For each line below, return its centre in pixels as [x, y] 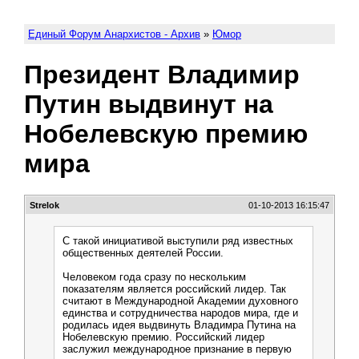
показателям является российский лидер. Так [174, 289]
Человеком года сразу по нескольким [154, 277]
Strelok [44, 205]
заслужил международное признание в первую [177, 349]
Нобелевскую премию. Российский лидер [163, 337]
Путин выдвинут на [149, 104]
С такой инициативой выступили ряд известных [178, 241]
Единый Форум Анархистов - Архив [114, 34]
